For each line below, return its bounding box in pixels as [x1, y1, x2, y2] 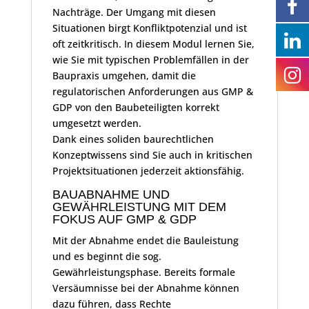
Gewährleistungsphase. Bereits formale [52, 266, 235, 279]
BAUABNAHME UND [52, 188, 170, 202]
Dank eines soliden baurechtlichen [52, 132, 214, 146]
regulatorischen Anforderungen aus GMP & [52, 85, 253, 99]
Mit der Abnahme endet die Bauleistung [52, 234, 239, 248]
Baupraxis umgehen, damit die [52, 69, 196, 83]
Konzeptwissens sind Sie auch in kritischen [52, 148, 252, 162]
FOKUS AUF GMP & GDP [52, 212, 197, 227]
